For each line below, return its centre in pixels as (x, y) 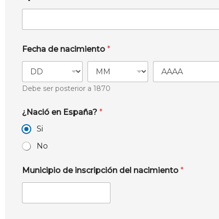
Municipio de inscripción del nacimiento (101, 170)
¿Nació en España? (61, 112)
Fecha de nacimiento (65, 49)
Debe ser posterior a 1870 (66, 88)
